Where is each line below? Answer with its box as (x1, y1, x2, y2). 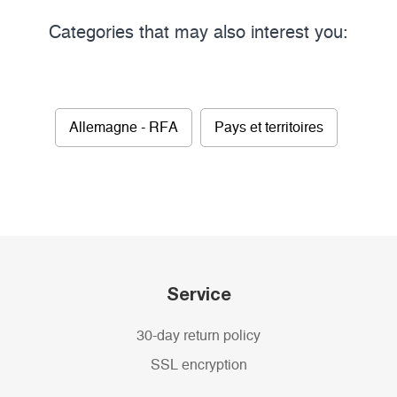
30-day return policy (136, 329, 261, 344)
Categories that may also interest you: (49, 24, 348, 43)
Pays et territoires (214, 121, 323, 136)
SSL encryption (150, 358, 247, 373)
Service (166, 283, 231, 305)
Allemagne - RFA (69, 121, 178, 136)
